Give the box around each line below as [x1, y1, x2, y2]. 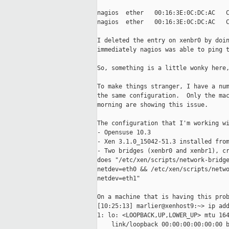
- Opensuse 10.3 [97, 129, 151, 136]
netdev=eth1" [97, 175, 140, 182]
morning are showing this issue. [97, 101, 208, 109]
